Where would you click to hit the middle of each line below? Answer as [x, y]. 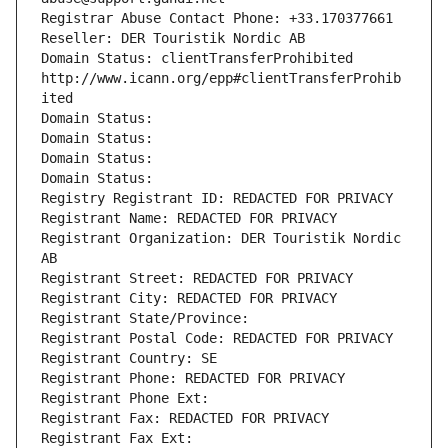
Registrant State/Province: [149, 318]
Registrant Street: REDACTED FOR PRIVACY [197, 278]
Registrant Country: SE [129, 358]
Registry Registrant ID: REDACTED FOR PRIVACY [217, 198]
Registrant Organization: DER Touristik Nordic [221, 238]
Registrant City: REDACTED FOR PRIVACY [189, 298]
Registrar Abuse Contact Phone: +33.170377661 [217, 18]
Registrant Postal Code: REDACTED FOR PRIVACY [217, 338]
